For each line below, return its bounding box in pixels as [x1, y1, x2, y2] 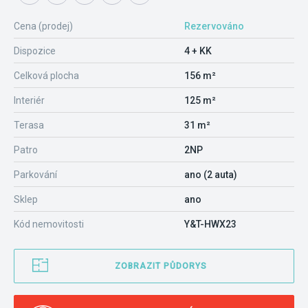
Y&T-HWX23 [184, 219, 236, 230]
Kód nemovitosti [14, 219, 84, 230]
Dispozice [14, 45, 56, 56]
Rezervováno [184, 21, 244, 32]
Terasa [14, 120, 44, 131]
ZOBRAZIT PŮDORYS [115, 261, 207, 271]
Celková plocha [14, 70, 79, 81]
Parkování [14, 169, 57, 180]
